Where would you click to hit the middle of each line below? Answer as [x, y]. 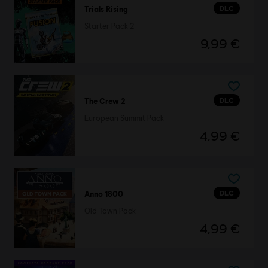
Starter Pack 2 [109, 26]
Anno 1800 [103, 194]
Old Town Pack [110, 211]
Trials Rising [106, 9]
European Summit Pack [124, 118]
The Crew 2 [105, 101]
